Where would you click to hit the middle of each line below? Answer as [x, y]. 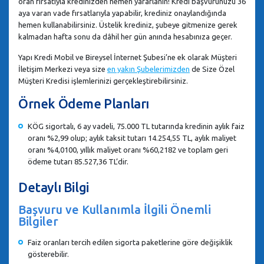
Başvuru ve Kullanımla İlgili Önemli [115, 209]
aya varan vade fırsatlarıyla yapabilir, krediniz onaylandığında [122, 13]
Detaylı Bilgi [54, 187]
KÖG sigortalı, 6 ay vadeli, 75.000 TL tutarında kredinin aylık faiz [136, 126]
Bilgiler [38, 221]
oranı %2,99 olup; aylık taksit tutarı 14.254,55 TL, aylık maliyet [132, 138]
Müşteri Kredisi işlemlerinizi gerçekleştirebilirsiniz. [103, 80]
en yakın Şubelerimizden [148, 69]
